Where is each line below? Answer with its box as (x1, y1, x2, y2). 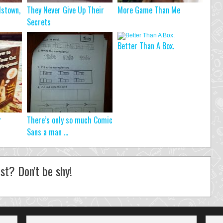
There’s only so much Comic (27, 114, 112, 126)
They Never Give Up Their (27, 4, 104, 16)
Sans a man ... (27, 126, 68, 138)
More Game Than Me (117, 4, 180, 16)
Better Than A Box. (117, 40, 174, 52)
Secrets (27, 16, 51, 28)
